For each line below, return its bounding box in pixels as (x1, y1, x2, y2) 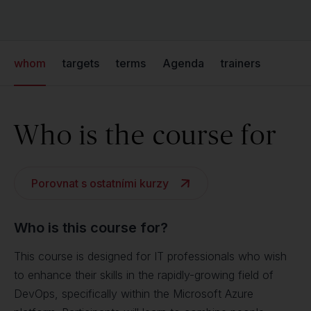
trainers (221, 56, 260, 70)
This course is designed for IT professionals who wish (14, 249, 287, 263)
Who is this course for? (14, 219, 168, 236)
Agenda (162, 56, 204, 70)
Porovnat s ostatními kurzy (31, 176, 169, 190)
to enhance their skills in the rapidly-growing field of (14, 268, 274, 282)
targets (62, 56, 99, 70)
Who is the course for (14, 119, 277, 150)
